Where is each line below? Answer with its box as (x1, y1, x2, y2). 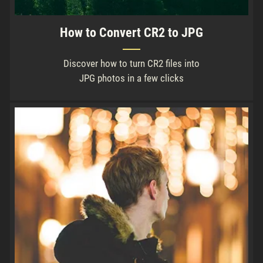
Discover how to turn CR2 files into (63, 57, 200, 69)
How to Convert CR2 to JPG (60, 25, 203, 40)
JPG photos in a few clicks (79, 72, 184, 84)
